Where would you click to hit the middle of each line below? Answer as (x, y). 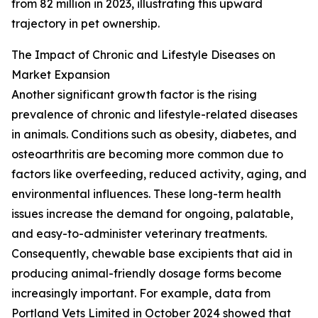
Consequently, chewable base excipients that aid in (152, 254)
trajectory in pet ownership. (86, 24)
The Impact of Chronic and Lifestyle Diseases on (143, 55)
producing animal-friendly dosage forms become (147, 274)
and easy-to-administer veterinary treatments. (139, 234)
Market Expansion (61, 75)
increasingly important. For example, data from (141, 294)
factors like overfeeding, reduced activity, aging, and (159, 174)
